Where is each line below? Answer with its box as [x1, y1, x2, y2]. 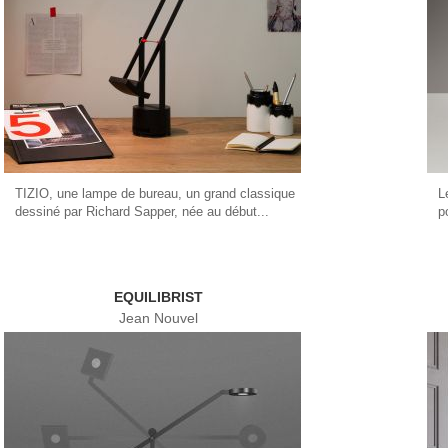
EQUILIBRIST [113, 289, 203, 306]
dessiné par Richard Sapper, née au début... [14, 203, 269, 219]
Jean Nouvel [118, 310, 198, 326]
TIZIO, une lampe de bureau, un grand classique [14, 185, 295, 201]
